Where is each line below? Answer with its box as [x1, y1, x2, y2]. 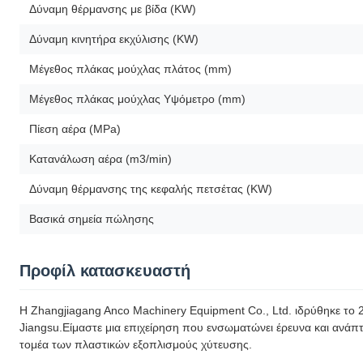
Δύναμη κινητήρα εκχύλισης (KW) [29, 32, 199, 45]
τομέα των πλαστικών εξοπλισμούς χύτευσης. [19, 337, 252, 351]
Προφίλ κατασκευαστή [19, 261, 190, 280]
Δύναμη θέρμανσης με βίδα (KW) [29, 2, 196, 15]
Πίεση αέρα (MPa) [29, 122, 121, 135]
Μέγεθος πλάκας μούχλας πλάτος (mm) [29, 62, 232, 75]
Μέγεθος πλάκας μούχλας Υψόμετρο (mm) [29, 92, 246, 105]
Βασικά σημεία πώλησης [29, 211, 154, 225]
